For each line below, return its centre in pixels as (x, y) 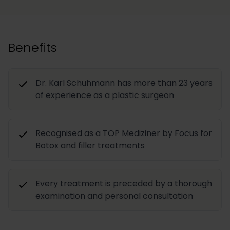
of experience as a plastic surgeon (105, 95)
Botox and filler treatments (90, 146)
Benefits (33, 48)
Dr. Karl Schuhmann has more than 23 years (124, 83)
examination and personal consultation (114, 196)
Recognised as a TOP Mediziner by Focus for (124, 133)
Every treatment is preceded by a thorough (124, 184)
